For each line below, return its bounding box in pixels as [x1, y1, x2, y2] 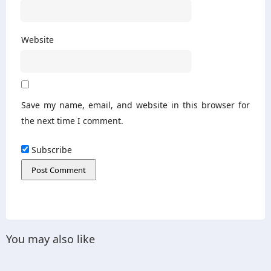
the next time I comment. [21, 115, 123, 127]
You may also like [6, 232, 95, 247]
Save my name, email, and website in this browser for [21, 99, 250, 111]
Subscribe [29, 144, 72, 156]
